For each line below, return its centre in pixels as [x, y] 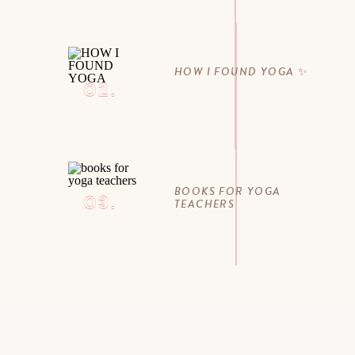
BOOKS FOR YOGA [228, 191]
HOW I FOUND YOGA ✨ [242, 71]
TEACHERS [205, 204]
